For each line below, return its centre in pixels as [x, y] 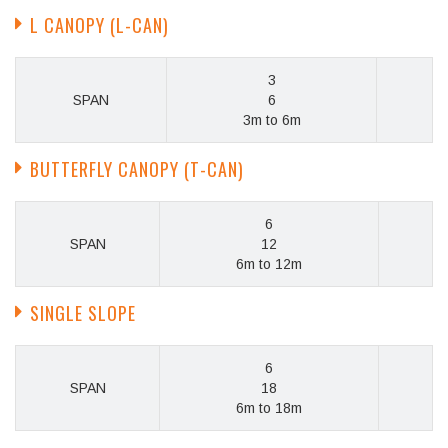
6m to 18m [269, 408]
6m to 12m [269, 264]
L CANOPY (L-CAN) [99, 25]
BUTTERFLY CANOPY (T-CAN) [137, 169]
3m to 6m [271, 120]
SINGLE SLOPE [83, 313]
